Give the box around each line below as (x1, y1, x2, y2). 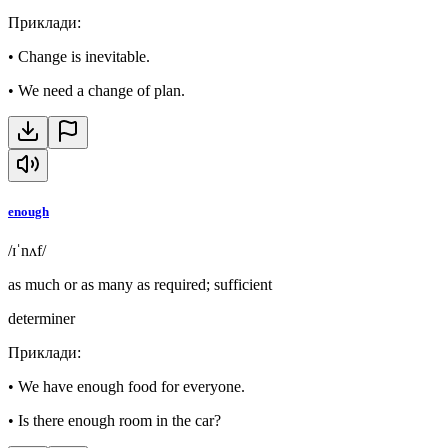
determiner (8, 310, 75, 328)
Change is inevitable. (18, 48, 150, 66)
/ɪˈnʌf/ (8, 242, 46, 260)
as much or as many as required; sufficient (8, 276, 272, 294)
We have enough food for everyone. (18, 378, 245, 396)
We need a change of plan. (18, 82, 185, 100)
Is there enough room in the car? (18, 412, 221, 430)
